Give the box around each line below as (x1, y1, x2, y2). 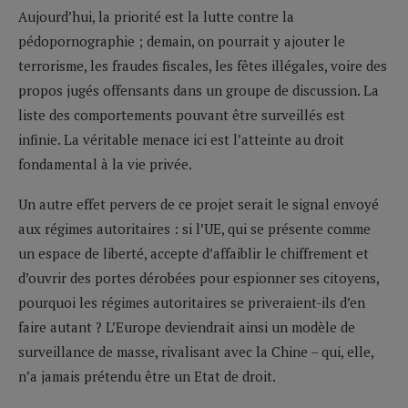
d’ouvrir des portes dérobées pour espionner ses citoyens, (18, 268, 379, 287)
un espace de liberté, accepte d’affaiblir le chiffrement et (18, 243, 369, 262)
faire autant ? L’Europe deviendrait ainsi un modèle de (18, 317, 355, 336)
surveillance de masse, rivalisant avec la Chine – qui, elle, (18, 342, 373, 361)
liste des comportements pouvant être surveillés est (18, 105, 345, 124)
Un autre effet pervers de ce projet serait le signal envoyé (18, 194, 379, 213)
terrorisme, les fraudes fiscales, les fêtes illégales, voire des (18, 56, 387, 75)
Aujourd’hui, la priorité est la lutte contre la (18, 6, 294, 25)
